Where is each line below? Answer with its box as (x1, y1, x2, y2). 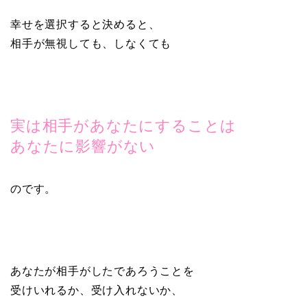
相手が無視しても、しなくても (10, 38, 172, 50)
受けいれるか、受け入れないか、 (10, 284, 184, 297)
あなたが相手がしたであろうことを (10, 265, 195, 278)
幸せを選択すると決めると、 (10, 19, 160, 31)
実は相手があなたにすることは (10, 117, 237, 135)
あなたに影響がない (10, 138, 156, 156)
